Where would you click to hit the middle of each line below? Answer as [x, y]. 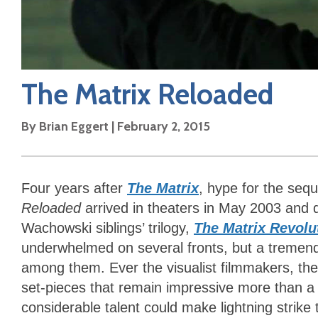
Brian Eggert [74, 127]
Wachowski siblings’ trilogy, [108, 228]
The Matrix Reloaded [147, 94]
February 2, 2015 [164, 127]
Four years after [74, 188]
